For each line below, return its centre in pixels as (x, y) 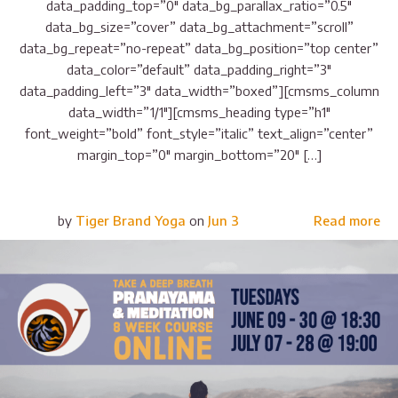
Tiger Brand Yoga (130, 221)
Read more (347, 221)
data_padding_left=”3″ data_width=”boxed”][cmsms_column (199, 91)
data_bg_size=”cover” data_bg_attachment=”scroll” (199, 27)
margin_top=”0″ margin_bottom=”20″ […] (199, 155)
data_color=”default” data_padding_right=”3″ (199, 70)
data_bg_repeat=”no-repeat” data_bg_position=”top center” (199, 48)
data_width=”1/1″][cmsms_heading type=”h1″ (199, 112)
